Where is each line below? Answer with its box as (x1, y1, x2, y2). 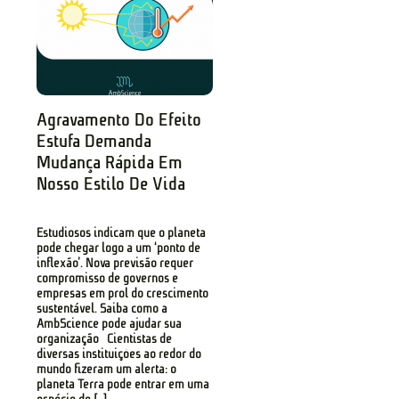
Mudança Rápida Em (37, 151, 183, 174)
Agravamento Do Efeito (37, 109, 202, 131)
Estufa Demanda (37, 130, 152, 152)
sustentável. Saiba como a (37, 301, 168, 317)
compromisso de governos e (37, 271, 179, 287)
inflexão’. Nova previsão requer (37, 256, 194, 272)
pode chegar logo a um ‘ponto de (37, 240, 201, 256)
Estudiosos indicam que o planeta (37, 225, 207, 241)
